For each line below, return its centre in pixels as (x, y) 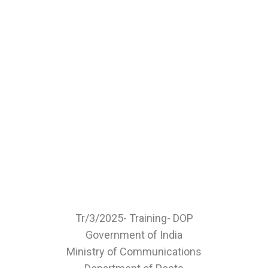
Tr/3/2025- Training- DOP (134, 218)
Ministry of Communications (134, 252)
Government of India (134, 235)
